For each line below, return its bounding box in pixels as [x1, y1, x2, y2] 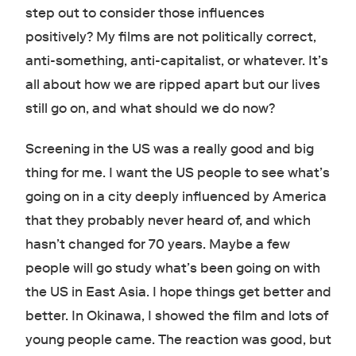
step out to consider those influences [25, 5, 265, 22]
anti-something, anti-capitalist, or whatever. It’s [25, 52, 328, 70]
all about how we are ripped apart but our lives [25, 76, 320, 94]
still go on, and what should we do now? [25, 100, 278, 118]
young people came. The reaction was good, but [25, 331, 331, 349]
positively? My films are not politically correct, [25, 29, 316, 46]
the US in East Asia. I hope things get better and [25, 284, 331, 301]
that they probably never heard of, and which [25, 212, 311, 230]
